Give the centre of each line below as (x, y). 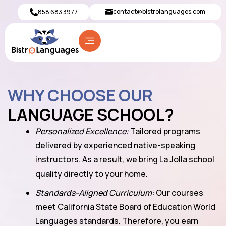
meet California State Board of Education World (125, 207)
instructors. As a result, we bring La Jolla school (125, 159)
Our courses (179, 193)
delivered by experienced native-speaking (115, 145)
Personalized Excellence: (82, 131)
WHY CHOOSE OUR (80, 95)
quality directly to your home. (92, 174)
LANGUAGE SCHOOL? (91, 115)
